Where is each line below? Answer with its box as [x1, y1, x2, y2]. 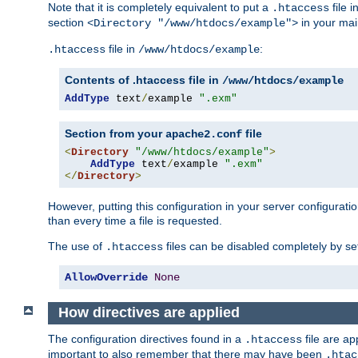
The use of [48, 240, 105, 253]
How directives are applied [58, 304, 240, 321]
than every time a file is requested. [48, 214, 222, 228]
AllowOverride [65, 271, 148, 284]
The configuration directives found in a [48, 332, 245, 345]
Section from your [65, 127, 165, 141]
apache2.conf [165, 128, 242, 141]
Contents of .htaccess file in [65, 74, 222, 87]
